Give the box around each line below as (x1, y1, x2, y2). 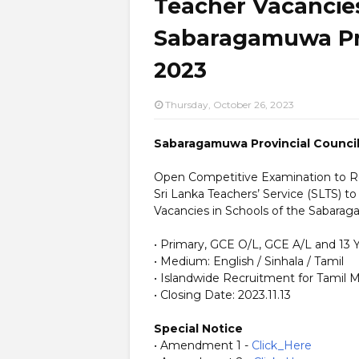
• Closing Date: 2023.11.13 (154, 288, 291, 302)
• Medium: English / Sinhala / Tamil (154, 254, 344, 268)
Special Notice (154, 321, 243, 336)
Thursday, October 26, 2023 (165, 99, 294, 111)
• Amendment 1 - (154, 338, 252, 353)
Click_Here (252, 338, 312, 353)
